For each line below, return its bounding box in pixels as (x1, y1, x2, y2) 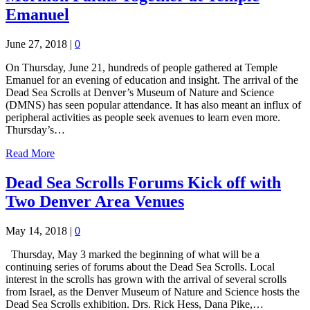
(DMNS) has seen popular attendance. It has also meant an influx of (6, 98, 301, 111)
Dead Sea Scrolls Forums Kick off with (6, 173, 281, 192)
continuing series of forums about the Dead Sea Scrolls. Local (6, 260, 275, 273)
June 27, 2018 (6, 37, 67, 50)
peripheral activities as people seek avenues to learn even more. (6, 111, 280, 123)
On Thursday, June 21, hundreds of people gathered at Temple (6, 61, 277, 73)
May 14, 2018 (6, 224, 67, 237)
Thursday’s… (6, 123, 65, 136)
